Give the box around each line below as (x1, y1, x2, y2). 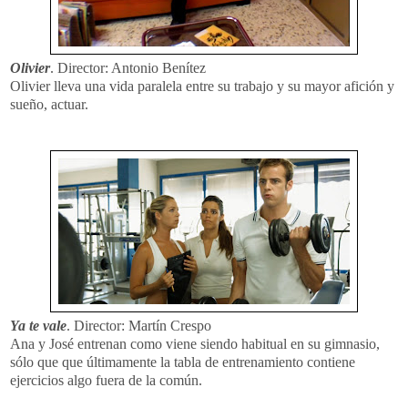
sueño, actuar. (10, 96, 88, 112)
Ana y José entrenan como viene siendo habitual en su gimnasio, (10, 335, 380, 352)
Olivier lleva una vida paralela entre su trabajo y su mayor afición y (10, 77, 394, 94)
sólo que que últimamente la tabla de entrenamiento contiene (10, 353, 355, 370)
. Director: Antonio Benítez (50, 59, 206, 76)
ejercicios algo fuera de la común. (10, 372, 202, 388)
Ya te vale (10, 317, 66, 333)
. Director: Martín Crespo (66, 317, 211, 333)
